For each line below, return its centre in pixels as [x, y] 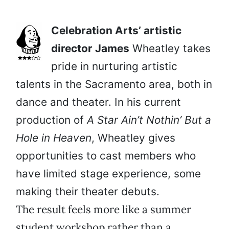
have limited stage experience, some [108, 174]
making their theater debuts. [88, 192]
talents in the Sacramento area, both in [114, 84]
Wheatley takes [170, 49]
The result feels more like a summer [104, 210]
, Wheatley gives [133, 138]
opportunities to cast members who [106, 156]
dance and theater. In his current [98, 102]
